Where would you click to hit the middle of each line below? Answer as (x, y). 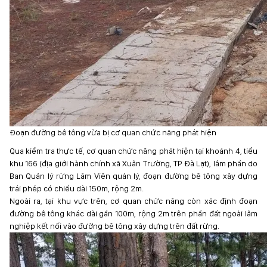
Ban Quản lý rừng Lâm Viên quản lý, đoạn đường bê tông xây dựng (133, 176)
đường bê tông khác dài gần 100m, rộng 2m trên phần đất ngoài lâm (133, 213)
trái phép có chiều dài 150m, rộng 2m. (77, 188)
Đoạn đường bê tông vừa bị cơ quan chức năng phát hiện (113, 132)
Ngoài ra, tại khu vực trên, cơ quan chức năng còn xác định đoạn (133, 201)
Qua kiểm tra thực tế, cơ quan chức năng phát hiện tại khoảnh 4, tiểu (133, 151)
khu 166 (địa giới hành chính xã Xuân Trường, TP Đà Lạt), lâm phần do (133, 163)
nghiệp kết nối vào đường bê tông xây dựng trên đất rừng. (114, 226)
